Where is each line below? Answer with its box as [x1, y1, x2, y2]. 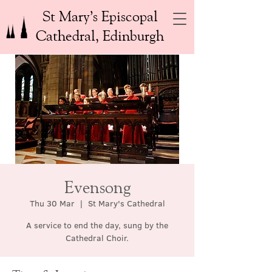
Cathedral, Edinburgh [36, 27, 164, 44]
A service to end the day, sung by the [26, 219, 168, 231]
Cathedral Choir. [66, 232, 129, 244]
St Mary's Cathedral [87, 197, 165, 209]
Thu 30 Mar [29, 197, 75, 209]
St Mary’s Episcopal [42, 7, 158, 24]
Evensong [64, 177, 131, 197]
